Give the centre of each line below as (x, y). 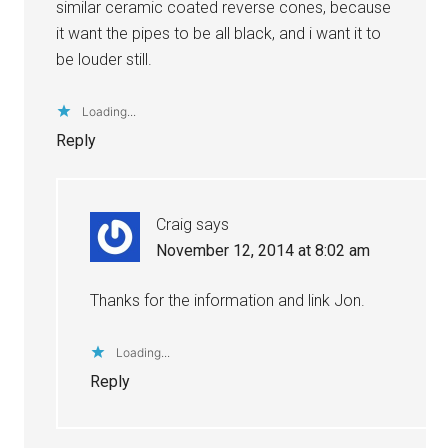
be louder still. (104, 59)
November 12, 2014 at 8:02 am (263, 250)
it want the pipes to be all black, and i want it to (219, 33)
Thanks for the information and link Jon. (228, 300)
